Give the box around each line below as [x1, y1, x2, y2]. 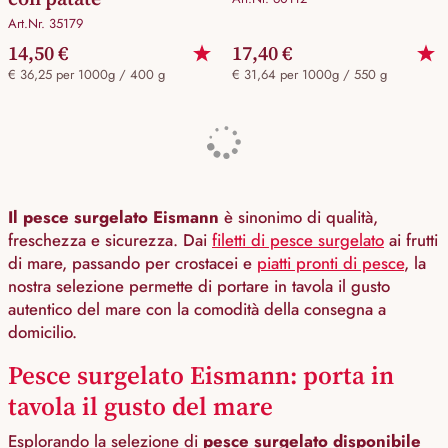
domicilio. [8, 320, 77, 345]
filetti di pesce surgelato [212, 228, 384, 253]
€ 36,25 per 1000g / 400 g [8, 65, 169, 85]
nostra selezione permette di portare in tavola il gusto [8, 274, 390, 299]
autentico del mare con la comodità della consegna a [8, 297, 386, 322]
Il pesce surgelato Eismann [8, 205, 219, 230]
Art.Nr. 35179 [8, 14, 83, 34]
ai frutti [384, 228, 438, 253]
